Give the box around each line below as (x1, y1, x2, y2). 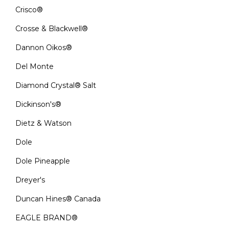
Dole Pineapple (15, 156, 70, 166)
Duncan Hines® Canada (15, 194, 101, 203)
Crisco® (15, 5, 43, 14)
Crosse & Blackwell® (15, 24, 88, 33)
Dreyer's (15, 175, 45, 185)
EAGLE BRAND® (15, 213, 78, 222)
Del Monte (15, 62, 54, 71)
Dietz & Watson (15, 119, 72, 128)
